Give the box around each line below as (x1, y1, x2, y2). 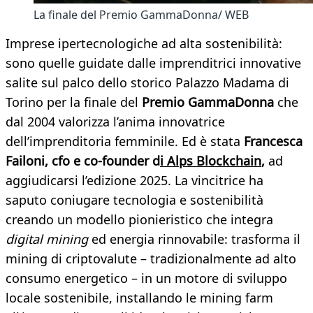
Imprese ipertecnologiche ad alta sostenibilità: (6, 35, 282, 52)
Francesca (244, 133, 303, 150)
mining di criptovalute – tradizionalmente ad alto (6, 250, 296, 268)
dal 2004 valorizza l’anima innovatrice (6, 113, 225, 131)
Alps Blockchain (167, 152, 261, 170)
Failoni (6, 152, 45, 170)
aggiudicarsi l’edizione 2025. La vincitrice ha (6, 172, 263, 189)
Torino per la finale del (6, 94, 142, 111)
